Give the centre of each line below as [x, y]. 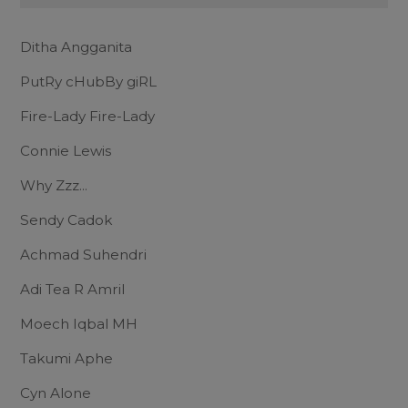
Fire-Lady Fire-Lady [87, 116]
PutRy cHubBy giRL [88, 81]
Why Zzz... [54, 185]
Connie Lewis [66, 150]
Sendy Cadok [66, 219]
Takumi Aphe [66, 358]
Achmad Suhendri [83, 254]
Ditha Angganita [76, 46]
